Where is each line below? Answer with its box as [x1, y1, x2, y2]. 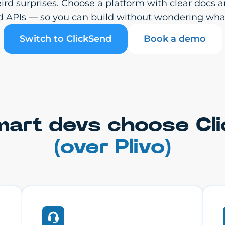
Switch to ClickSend [19, 33, 111, 44]
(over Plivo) [54, 137, 171, 157]
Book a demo [143, 33, 206, 44]
